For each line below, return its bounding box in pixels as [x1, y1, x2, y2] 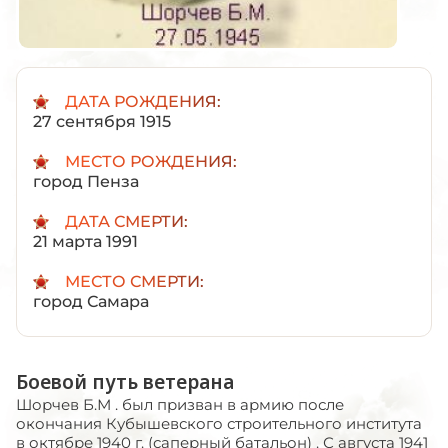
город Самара [33, 291, 149, 311]
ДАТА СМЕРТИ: [65, 211, 188, 231]
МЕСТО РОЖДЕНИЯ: [65, 151, 237, 171]
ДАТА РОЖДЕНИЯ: [65, 91, 221, 111]
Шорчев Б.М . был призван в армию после [16, 394, 344, 414]
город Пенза [33, 171, 139, 191]
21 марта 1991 [33, 231, 138, 251]
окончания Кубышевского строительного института [16, 413, 422, 433]
